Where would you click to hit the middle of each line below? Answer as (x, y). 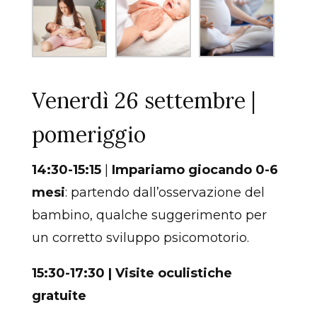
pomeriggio (91, 134)
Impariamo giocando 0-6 (195, 169)
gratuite (60, 295)
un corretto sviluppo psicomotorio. (140, 237)
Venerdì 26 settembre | (144, 100)
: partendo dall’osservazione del (165, 192)
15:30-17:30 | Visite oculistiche (132, 273)
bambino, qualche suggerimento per (149, 215)
